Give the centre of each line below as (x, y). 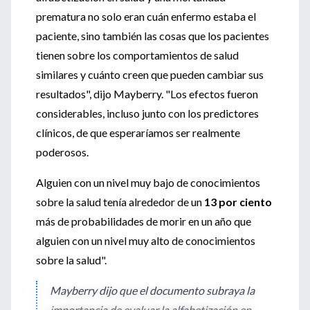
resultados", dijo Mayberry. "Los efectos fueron (147, 94)
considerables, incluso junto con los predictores (147, 113)
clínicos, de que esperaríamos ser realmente (138, 133)
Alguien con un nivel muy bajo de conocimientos (148, 182)
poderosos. (62, 152)
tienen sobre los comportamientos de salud (137, 55)
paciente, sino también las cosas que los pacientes (153, 36)
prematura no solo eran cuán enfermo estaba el (146, 16)
